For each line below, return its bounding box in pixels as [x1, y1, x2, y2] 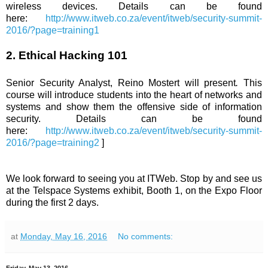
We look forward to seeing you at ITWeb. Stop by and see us [6, 173, 262, 184]
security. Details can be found [6, 113, 262, 124]
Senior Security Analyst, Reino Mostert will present [6, 77, 236, 88]
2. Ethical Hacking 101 [6, 48, 127, 62]
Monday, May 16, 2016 [20, 231, 107, 241]
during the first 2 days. [6, 197, 99, 208]
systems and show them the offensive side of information [6, 101, 262, 112]
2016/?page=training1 [6, 25, 99, 35]
